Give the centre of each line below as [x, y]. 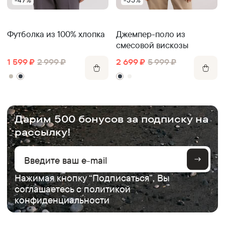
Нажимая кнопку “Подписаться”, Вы [92, 178]
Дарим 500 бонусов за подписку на [111, 119]
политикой [107, 189]
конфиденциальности [62, 200]
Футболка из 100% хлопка [56, 34]
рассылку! [42, 132]
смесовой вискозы [152, 45]
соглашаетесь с [49, 189]
